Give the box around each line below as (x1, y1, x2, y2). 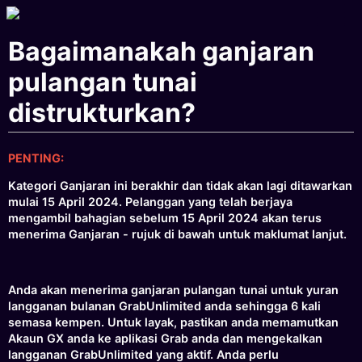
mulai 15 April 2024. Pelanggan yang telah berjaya (8, 195, 293, 209)
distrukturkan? (8, 97, 196, 129)
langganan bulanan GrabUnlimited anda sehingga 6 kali (8, 299, 322, 314)
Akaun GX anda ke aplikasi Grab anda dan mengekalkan (8, 331, 323, 346)
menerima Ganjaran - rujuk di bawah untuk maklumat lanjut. (8, 227, 347, 242)
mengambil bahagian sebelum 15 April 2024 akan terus (8, 211, 322, 225)
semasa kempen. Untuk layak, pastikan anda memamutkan (8, 315, 339, 330)
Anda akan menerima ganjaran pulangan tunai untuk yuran (8, 283, 339, 297)
